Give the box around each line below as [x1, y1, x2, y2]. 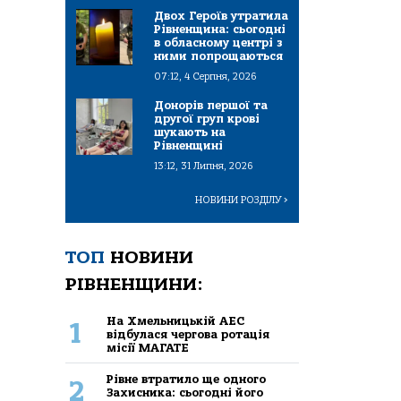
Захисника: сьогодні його [107, 385, 264, 399]
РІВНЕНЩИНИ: [65, 274, 203, 295]
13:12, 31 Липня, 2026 [154, 160, 253, 173]
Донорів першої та [154, 98, 268, 113]
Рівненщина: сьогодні [154, 22, 286, 37]
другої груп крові [154, 112, 260, 126]
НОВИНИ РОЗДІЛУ [195, 194, 284, 207]
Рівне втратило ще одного [107, 371, 267, 386]
